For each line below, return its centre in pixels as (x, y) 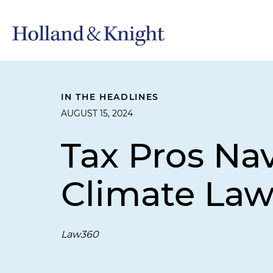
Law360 (80, 234)
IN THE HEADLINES (110, 97)
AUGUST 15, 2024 (97, 113)
